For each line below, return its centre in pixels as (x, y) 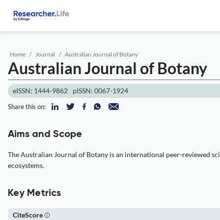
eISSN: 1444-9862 (40, 91)
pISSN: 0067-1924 (100, 91)
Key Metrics (34, 193)
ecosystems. (26, 165)
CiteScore (28, 215)
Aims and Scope (45, 135)
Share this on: (27, 107)
